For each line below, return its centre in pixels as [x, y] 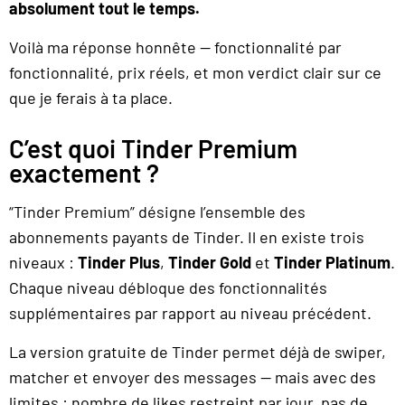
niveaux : [43, 263]
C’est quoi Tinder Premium [153, 149]
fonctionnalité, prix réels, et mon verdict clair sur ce [195, 72]
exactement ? [84, 173]
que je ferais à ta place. [91, 97]
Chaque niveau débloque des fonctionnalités [168, 288]
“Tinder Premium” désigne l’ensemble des [157, 212]
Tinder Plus [119, 263]
